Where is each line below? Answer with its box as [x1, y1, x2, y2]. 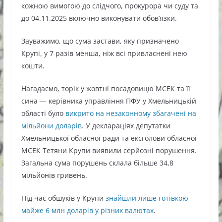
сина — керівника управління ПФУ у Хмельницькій [21, 96, 196, 106]
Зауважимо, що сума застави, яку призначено [21, 36, 179, 46]
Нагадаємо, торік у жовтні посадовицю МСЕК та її [21, 84, 190, 94]
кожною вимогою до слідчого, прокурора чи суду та [21, 1, 198, 11]
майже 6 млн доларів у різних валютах [21, 206, 154, 216]
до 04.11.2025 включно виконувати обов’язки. [21, 13, 177, 23]
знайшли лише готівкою [105, 193, 188, 203]
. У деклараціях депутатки [81, 121, 170, 131]
